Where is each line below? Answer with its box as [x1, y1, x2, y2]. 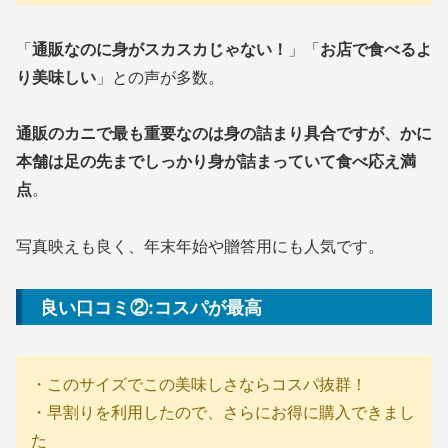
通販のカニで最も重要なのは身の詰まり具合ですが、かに [16, 121, 432, 145]
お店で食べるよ [320, 36, 432, 60]
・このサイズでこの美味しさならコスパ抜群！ [31, 371, 367, 395]
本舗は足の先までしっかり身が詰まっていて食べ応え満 [16, 149, 416, 173]
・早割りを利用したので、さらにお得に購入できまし [31, 399, 415, 423]
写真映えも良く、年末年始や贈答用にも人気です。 [16, 234, 384, 258]
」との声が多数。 [96, 64, 224, 88]
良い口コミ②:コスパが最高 [40, 294, 262, 321]
